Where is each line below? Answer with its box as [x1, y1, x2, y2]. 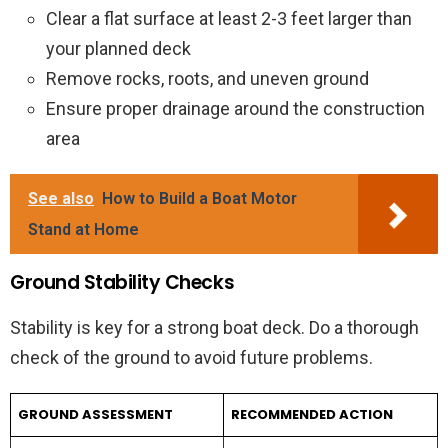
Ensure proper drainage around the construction [46, 98, 425, 120]
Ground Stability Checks [10, 269, 235, 297]
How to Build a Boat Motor [102, 189, 297, 209]
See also [28, 189, 94, 209]
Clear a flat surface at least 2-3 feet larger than [46, 8, 412, 30]
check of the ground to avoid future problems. [10, 347, 373, 369]
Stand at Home [28, 220, 139, 240]
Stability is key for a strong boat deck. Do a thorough [10, 317, 419, 339]
